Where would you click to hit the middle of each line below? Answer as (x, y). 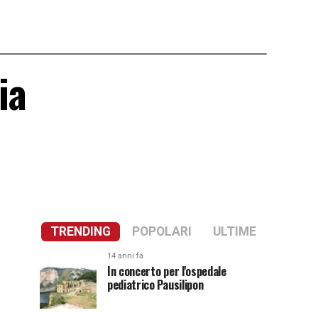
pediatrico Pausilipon (155, 285)
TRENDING (81, 231)
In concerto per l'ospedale (167, 271)
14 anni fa (125, 256)
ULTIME (235, 231)
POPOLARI (162, 231)
